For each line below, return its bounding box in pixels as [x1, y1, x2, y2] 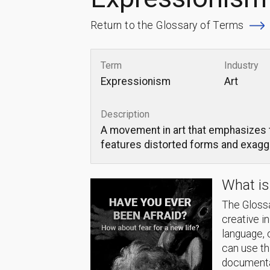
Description [101, 108, 149, 121]
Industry [224, 59, 259, 71]
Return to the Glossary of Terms [90, 19, 244, 32]
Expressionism [101, 75, 171, 88]
